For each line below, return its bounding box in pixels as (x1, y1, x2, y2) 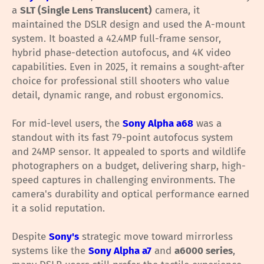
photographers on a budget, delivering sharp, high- (12, 160, 246, 173)
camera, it (152, 4, 200, 17)
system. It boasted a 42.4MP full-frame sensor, (12, 32, 221, 45)
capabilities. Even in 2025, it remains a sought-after (12, 61, 245, 74)
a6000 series (174, 245, 233, 258)
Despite (12, 230, 49, 243)
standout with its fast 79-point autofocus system (12, 131, 233, 144)
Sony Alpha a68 (123, 117, 193, 130)
